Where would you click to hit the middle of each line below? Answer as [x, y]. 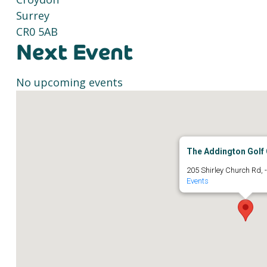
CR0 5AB [37, 32]
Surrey [33, 15]
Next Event [74, 52]
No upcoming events [69, 82]
